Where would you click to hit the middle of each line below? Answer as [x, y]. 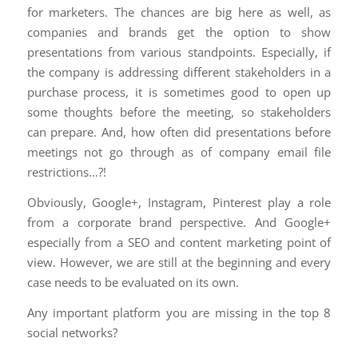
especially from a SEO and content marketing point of [179, 242]
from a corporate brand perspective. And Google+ [179, 222]
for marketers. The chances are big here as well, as [179, 12]
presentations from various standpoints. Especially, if [179, 52]
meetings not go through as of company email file [179, 152]
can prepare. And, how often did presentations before [179, 132]
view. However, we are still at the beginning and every [179, 262]
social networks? [72, 332]
